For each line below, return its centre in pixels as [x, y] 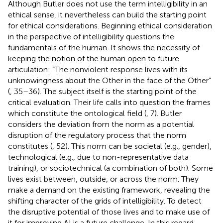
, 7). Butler [164, 113]
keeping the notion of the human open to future [94, 58]
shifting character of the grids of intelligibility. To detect [105, 201]
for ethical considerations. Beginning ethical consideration [110, 25]
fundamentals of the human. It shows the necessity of [104, 47]
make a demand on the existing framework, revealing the [109, 190]
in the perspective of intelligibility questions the [91, 36]
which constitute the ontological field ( [77, 113]
